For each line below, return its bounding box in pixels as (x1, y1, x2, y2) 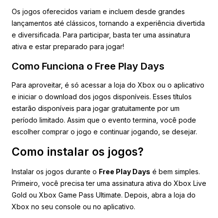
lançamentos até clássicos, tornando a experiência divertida (12, 18, 205, 27)
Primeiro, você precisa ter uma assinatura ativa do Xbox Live (12, 179, 206, 187)
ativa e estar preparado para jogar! (12, 42, 124, 51)
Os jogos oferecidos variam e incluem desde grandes (12, 7, 185, 16)
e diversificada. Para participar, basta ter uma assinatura (12, 30, 190, 39)
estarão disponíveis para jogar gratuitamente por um (12, 104, 180, 112)
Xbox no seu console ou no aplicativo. (12, 202, 135, 211)
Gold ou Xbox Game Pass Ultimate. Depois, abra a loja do (12, 190, 196, 199)
